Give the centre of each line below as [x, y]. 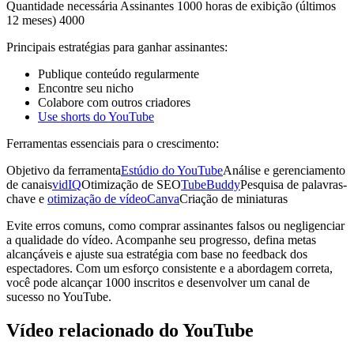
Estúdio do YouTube [172, 170]
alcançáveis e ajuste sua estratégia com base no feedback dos [157, 254]
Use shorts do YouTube [96, 116]
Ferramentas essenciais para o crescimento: [113, 143]
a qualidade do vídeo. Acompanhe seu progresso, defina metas [161, 239]
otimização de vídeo [97, 198]
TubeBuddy [211, 184]
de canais [29, 184]
